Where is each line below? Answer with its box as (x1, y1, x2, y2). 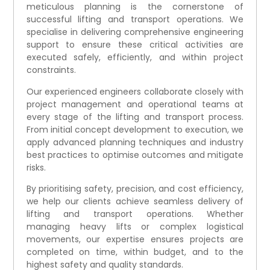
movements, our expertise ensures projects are (26, 233, 244, 246)
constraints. (26, 64, 76, 77)
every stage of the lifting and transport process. (26, 110, 244, 123)
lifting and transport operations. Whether (26, 208, 244, 221)
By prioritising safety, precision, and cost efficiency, (26, 183, 244, 195)
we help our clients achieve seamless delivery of (26, 195, 244, 208)
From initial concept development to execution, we (26, 123, 244, 136)
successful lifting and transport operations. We (26, 13, 244, 26)
